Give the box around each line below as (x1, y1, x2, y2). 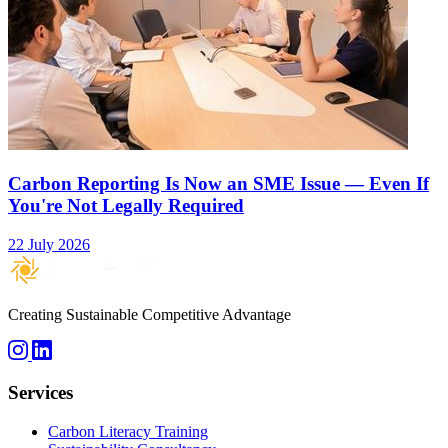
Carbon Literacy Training (48, 423, 208, 441)
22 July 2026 (8, 235, 90, 253)
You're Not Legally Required (8, 194, 244, 216)
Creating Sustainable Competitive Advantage (8, 305, 291, 323)
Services (8, 382, 73, 404)
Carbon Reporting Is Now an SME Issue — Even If (8, 172, 429, 194)
